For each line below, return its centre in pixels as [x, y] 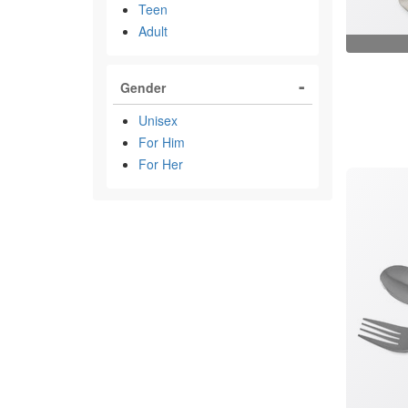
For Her [161, 164]
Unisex [158, 120]
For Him [162, 142]
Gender [143, 87]
